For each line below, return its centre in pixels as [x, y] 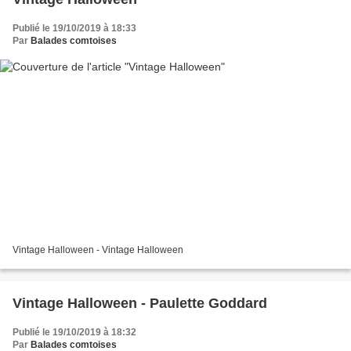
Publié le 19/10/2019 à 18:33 [74, 28]
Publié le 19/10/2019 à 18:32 [74, 333]
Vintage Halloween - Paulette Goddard [208, 304]
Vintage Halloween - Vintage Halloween [98, 250]
